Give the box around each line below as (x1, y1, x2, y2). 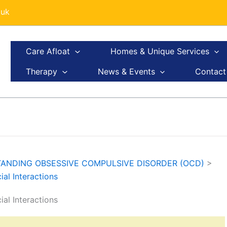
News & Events (97, 66, 155, 77)
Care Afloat (26, 46, 70, 57)
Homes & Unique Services (110, 46, 209, 57)
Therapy (26, 66, 57, 77)
